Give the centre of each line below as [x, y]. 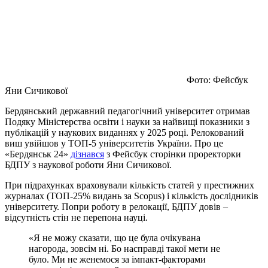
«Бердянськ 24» [38, 154]
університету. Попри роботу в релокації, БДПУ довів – [116, 206]
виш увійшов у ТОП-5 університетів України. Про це [114, 143]
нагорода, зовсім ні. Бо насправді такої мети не [124, 248]
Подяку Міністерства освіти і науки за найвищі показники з [127, 121]
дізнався [87, 154]
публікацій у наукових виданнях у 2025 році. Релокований [124, 132]
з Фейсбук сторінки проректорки [173, 154]
